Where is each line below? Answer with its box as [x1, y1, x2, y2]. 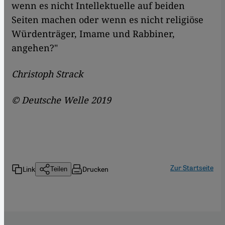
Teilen [50, 165, 67, 173]
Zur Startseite [170, 162, 213, 172]
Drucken [82, 164, 108, 174]
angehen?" [12, 41, 58, 54]
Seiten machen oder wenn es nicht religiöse [12, 13, 203, 26]
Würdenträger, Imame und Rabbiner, [12, 27, 175, 40]
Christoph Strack [12, 67, 83, 80]
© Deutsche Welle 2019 [12, 93, 111, 106]
